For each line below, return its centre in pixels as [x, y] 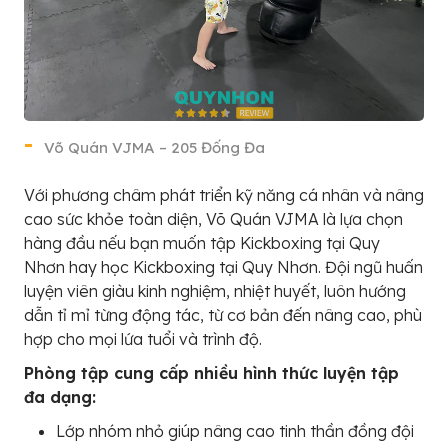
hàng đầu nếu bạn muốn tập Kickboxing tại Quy [202, 243]
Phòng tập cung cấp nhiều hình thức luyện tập [211, 373]
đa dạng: [60, 397]
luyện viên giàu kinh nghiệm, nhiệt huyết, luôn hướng [215, 291]
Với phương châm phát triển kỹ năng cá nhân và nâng [224, 195]
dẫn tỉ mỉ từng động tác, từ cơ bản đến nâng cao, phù [223, 315]
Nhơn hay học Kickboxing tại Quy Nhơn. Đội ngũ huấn [223, 267]
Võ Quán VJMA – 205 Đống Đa [154, 147]
